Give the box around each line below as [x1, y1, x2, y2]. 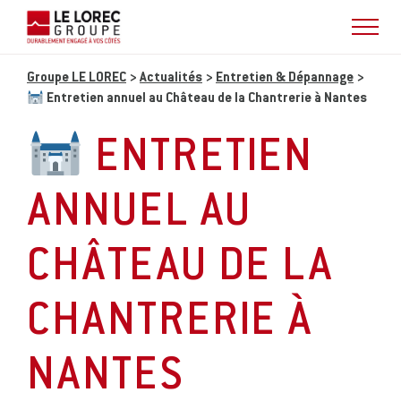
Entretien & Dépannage [216, 72, 354, 85]
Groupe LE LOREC [27, 72, 126, 85]
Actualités [140, 72, 202, 85]
